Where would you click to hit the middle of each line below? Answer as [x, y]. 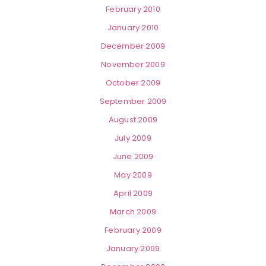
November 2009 [133, 65]
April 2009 [133, 194]
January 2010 [133, 28]
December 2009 [133, 46]
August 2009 [133, 120]
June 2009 [133, 157]
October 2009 [133, 83]
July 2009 [133, 138]
